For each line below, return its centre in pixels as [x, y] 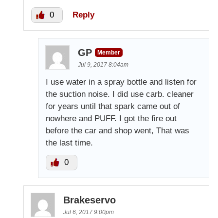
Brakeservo [90, 200]
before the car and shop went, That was [118, 131]
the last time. [69, 143]
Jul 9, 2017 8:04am [103, 65]
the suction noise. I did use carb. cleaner [120, 94]
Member [109, 53]
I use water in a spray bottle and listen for [121, 82]
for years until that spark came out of [113, 107]
